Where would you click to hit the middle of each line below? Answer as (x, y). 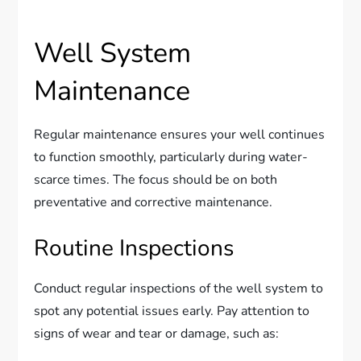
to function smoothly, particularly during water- (171, 157)
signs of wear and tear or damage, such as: (157, 333)
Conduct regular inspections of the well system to (179, 288)
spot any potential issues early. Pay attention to (172, 311)
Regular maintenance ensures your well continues (180, 134)
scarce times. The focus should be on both (156, 179)
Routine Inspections (134, 248)
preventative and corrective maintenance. (154, 202)
